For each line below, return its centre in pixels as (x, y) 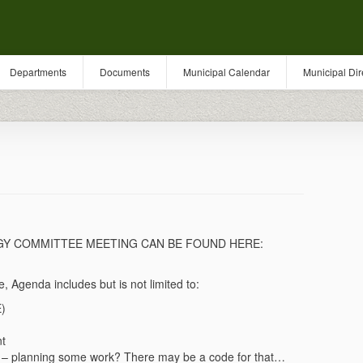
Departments (38, 72)
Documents (125, 72)
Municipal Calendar (226, 72)
